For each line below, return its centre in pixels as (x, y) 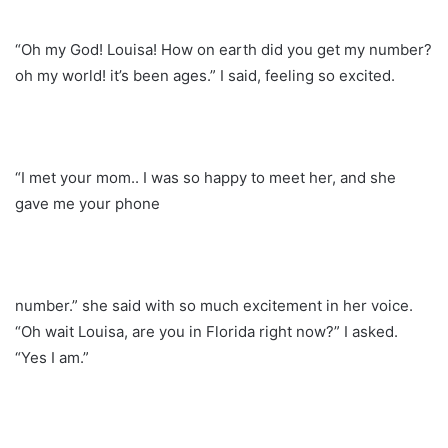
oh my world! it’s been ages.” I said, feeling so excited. (205, 75)
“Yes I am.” (52, 357)
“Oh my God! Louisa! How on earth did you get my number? (223, 49)
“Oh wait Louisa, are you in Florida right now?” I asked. (206, 331)
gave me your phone (87, 203)
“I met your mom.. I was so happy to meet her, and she (205, 177)
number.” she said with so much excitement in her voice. (214, 305)
